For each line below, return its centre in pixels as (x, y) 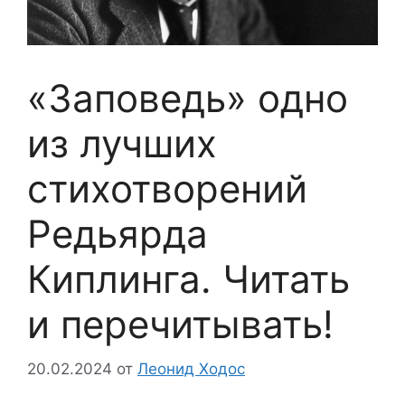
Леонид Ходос (191, 368)
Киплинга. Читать (188, 279)
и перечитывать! (180, 325)
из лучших (122, 144)
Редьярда (118, 234)
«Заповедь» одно (188, 99)
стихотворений (167, 189)
